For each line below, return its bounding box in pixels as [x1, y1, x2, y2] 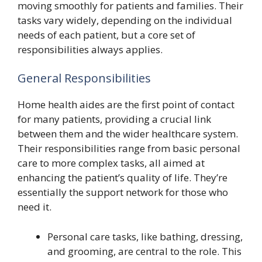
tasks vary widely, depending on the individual [18, 13, 232, 27]
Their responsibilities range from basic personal [18, 142, 240, 155]
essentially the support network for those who [18, 185, 228, 199]
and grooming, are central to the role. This [47, 244, 242, 258]
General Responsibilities [18, 70, 151, 86]
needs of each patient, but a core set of [18, 27, 195, 42]
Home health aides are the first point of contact [18, 98, 235, 111]
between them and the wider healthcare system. [18, 127, 238, 140]
